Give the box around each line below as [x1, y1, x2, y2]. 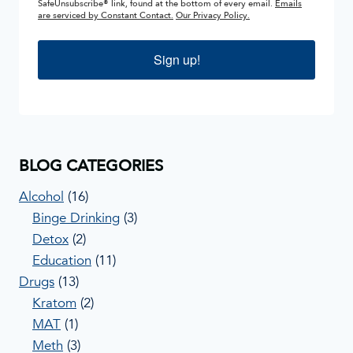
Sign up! [153, 50, 200, 69]
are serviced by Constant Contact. [38, 9, 173, 22]
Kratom [32, 293, 76, 312]
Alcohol [19, 187, 64, 206]
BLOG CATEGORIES [19, 154, 163, 176]
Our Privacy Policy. [176, 9, 250, 22]
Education [32, 251, 91, 269]
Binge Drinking [32, 208, 120, 227]
